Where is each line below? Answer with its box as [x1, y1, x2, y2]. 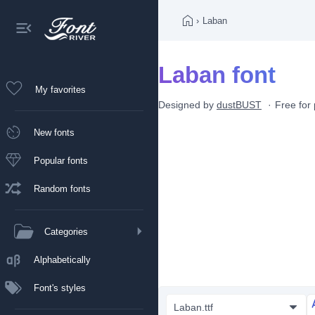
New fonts [34, 127, 75, 138]
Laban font [158, 62, 276, 88]
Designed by [158, 99, 217, 110]
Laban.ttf [174, 302, 213, 313]
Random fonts [34, 183, 91, 194]
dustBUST [217, 99, 262, 110]
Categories [44, 226, 88, 237]
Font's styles [34, 282, 86, 293]
